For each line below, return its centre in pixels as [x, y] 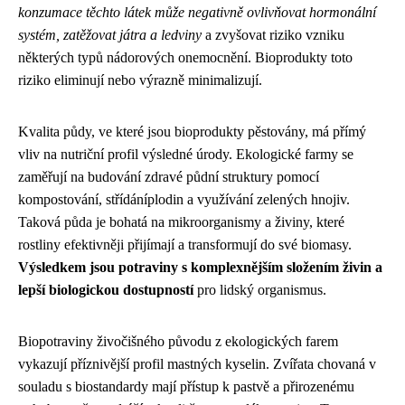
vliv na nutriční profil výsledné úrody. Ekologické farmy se [186, 154]
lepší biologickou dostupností [106, 289]
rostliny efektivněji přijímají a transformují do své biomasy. [185, 244]
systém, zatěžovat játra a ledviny [110, 34]
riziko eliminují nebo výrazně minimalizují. [140, 80]
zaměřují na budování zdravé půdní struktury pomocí [169, 176]
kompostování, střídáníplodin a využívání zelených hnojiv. [184, 199]
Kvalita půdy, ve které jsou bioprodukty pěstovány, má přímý [192, 131]
